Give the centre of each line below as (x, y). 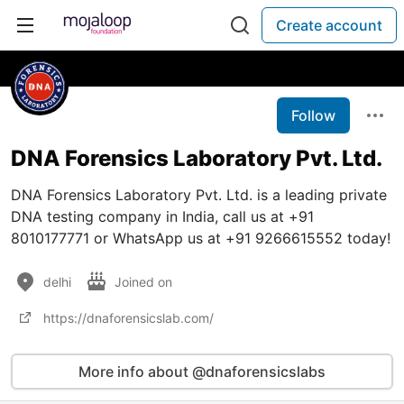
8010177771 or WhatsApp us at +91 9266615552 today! (201, 238)
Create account (329, 25)
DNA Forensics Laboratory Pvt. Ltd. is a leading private (199, 195)
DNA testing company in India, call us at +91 (162, 216)
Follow (313, 115)
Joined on (145, 281)
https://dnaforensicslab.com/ (129, 317)
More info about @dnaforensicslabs (202, 372)
